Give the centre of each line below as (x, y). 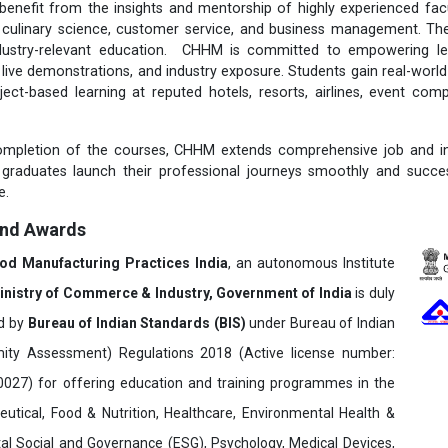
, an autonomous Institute (311, 263)
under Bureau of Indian (320, 323)
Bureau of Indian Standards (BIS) (136, 323)
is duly (373, 293)
